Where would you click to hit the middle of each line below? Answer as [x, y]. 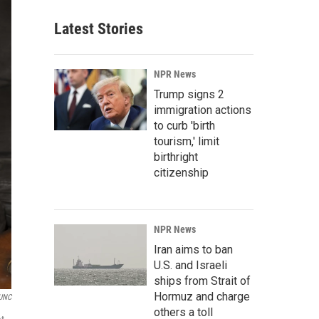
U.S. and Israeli [190, 265]
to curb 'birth [184, 126]
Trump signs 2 [189, 94]
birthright [176, 157]
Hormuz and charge [202, 297]
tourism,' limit [187, 141]
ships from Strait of [202, 281]
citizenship [181, 173]
